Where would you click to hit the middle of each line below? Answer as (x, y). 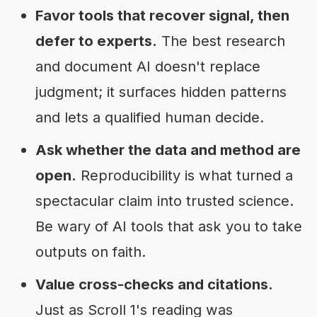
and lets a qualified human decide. (150, 117)
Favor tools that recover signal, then (162, 15)
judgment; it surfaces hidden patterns (161, 92)
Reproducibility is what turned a (185, 175)
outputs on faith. (91, 252)
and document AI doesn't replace (148, 66)
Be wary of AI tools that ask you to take (169, 226)
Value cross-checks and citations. (154, 284)
